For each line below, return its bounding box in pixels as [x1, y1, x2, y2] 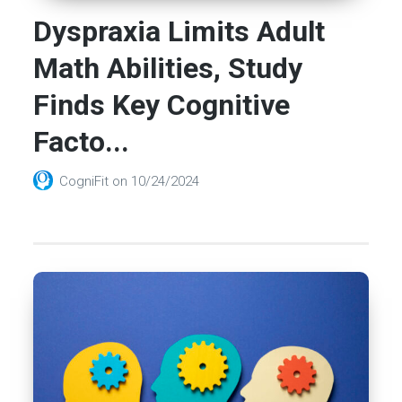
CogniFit [59, 173, 113, 190]
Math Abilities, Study [33, 51, 303, 86]
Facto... [33, 125, 130, 160]
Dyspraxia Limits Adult [33, 14, 326, 49]
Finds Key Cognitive [33, 88, 291, 123]
